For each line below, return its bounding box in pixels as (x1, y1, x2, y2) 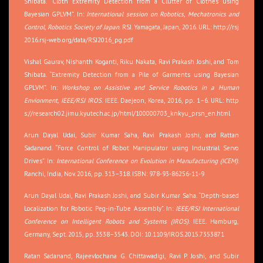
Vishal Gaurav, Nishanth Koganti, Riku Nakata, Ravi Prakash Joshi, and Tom (23, 57, 240, 66)
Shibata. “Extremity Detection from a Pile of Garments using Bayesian (23, 70, 240, 79)
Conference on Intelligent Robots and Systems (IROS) (23, 217, 189, 225)
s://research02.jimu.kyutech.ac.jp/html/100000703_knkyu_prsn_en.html (23, 109, 230, 117)
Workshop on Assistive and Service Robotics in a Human (61, 83, 240, 92)
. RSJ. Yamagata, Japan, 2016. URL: (119, 22, 214, 31)
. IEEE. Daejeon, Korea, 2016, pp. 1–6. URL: (102, 96, 227, 104)
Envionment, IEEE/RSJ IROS (23, 96, 102, 104)
